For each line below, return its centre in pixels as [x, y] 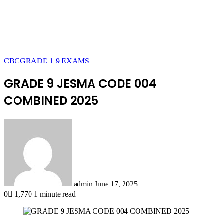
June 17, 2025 [116, 184]
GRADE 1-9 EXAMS [54, 61]
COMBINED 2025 [51, 100]
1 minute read [55, 194]
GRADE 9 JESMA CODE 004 [80, 83]
